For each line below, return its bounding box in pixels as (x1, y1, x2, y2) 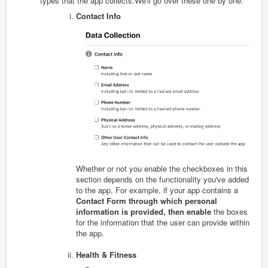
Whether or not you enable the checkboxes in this (76, 162, 248, 174)
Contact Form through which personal (76, 194, 217, 206)
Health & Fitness (76, 248, 136, 260)
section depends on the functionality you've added (76, 173, 249, 185)
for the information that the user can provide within (76, 216, 249, 228)
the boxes (214, 205, 248, 217)
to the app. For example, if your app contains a (76, 184, 238, 196)
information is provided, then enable (76, 205, 214, 217)
